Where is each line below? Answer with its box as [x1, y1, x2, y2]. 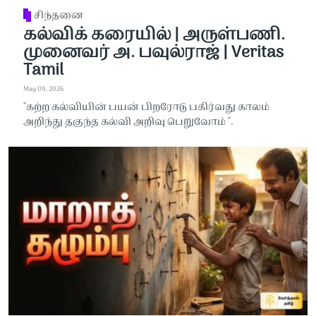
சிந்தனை [34, 8, 84, 25]
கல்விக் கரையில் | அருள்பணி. [23, 22, 285, 49]
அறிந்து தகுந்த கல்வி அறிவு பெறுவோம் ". [23, 114, 233, 131]
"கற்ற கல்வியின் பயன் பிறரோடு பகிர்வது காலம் [23, 99, 269, 116]
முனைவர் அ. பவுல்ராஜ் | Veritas [23, 39, 284, 67]
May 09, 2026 [23, 84, 63, 95]
